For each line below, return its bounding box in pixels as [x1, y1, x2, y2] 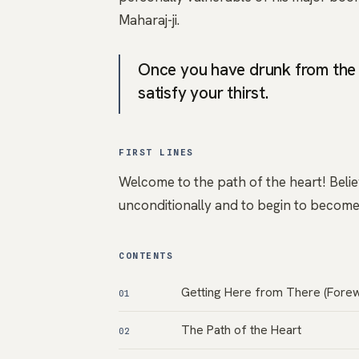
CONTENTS [119, 250, 174, 261]
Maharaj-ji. [119, 11, 179, 29]
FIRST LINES [119, 147, 194, 158]
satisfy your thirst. [138, 82, 268, 103]
